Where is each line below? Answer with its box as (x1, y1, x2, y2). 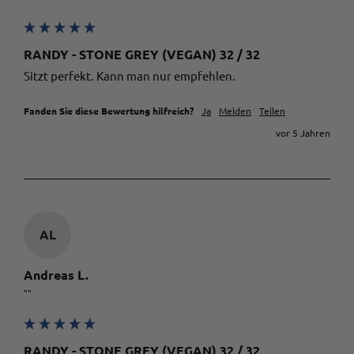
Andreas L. (24, 266, 88, 284)
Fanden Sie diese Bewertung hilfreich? (24, 104, 194, 118)
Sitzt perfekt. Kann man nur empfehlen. (24, 68, 238, 84)
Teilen (259, 104, 285, 118)
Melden (219, 104, 251, 118)
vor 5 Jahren (276, 126, 330, 140)
